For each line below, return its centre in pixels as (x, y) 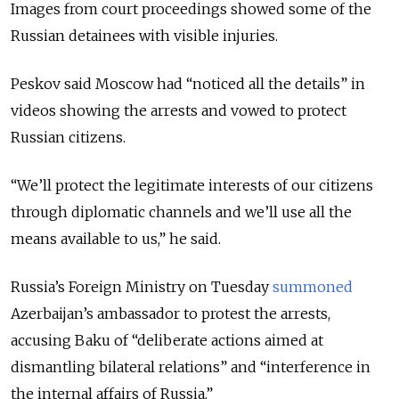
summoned (313, 286)
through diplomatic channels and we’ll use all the (181, 212)
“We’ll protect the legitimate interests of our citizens (192, 185)
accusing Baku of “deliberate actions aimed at (167, 340)
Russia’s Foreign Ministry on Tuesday (142, 286)
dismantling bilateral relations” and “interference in (191, 366)
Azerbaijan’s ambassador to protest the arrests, (171, 313)
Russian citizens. (68, 137)
